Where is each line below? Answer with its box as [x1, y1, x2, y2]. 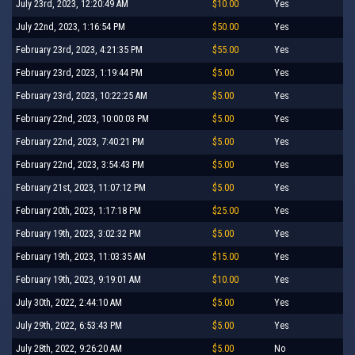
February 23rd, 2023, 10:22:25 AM [16, 90, 147, 101]
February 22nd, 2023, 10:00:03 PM [16, 113, 149, 124]
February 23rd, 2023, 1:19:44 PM [16, 67, 143, 78]
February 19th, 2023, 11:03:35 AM [16, 250, 146, 262]
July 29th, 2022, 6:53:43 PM [16, 319, 122, 331]
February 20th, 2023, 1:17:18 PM [16, 204, 141, 216]
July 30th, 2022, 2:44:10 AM [16, 296, 122, 308]
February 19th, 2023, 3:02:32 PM [16, 227, 141, 239]
